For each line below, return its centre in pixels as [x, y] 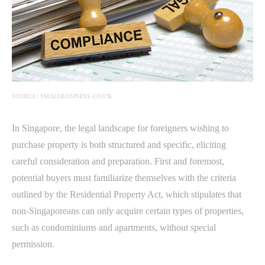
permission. [33, 244]
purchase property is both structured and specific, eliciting [119, 145]
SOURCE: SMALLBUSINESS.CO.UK [62, 96]
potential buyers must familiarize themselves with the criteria [124, 178]
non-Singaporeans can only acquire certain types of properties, [128, 211]
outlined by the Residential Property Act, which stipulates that [127, 195]
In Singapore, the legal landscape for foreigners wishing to [120, 128]
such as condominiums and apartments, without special [114, 228]
